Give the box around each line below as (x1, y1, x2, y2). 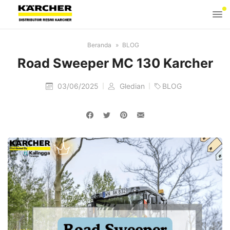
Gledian (120, 82, 147, 91)
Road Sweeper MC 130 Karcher (17, 55, 213, 71)
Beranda (87, 41, 111, 49)
